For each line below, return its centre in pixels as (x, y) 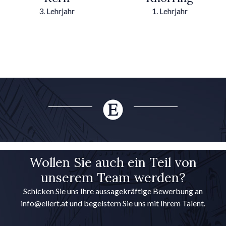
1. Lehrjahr (169, 11)
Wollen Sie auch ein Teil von (113, 162)
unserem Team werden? (113, 177)
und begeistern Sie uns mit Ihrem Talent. (137, 203)
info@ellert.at (44, 203)
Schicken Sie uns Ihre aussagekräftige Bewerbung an (113, 191)
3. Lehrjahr (56, 11)
